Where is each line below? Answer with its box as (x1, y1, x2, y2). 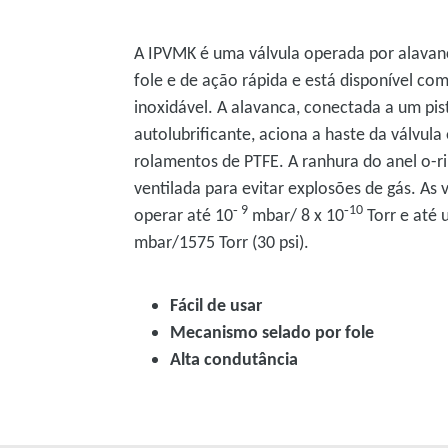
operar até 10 (134, 203, 234, 226)
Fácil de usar (170, 293, 263, 316)
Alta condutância (170, 347, 299, 370)
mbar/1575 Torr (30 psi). (134, 230, 314, 253)
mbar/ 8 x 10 (248, 203, 345, 226)
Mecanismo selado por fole (170, 320, 375, 343)
